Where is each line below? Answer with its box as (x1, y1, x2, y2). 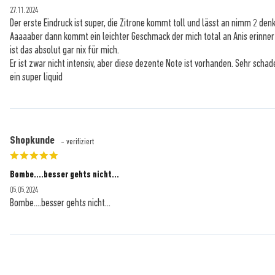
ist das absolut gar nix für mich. (10, 44, 119, 56)
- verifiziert (61, 136, 94, 146)
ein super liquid (10, 71, 63, 83)
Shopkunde (10, 133, 55, 146)
